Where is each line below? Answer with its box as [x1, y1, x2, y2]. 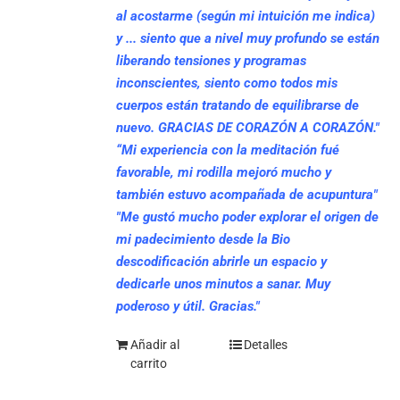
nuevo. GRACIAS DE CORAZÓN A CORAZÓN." [116, 119, 380, 136]
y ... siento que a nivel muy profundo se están [116, 29, 380, 46]
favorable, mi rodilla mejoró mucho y [116, 163, 332, 180]
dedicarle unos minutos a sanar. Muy [116, 275, 331, 292]
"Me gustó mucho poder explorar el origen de [116, 208, 379, 225]
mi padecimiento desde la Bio [116, 230, 291, 247]
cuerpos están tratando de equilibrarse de [116, 96, 360, 113]
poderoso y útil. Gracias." [116, 297, 261, 314]
